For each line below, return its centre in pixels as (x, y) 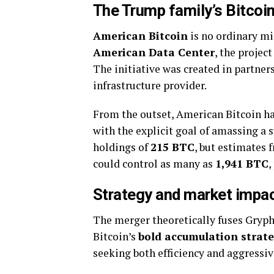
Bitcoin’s (116, 236)
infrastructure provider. (150, 85)
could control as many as (154, 164)
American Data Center (154, 52)
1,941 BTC (242, 164)
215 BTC (172, 147)
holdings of (122, 147)
